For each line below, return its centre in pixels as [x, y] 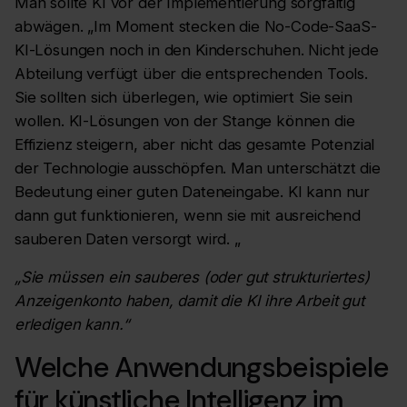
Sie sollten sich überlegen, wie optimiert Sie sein [184, 97]
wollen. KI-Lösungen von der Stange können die [185, 120]
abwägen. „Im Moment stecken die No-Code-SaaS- [196, 26]
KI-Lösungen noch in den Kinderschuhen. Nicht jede [197, 50]
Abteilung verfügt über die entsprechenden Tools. [191, 73]
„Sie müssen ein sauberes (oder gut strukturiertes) [192, 278]
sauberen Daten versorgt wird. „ [128, 238]
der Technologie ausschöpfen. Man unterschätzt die [198, 168]
